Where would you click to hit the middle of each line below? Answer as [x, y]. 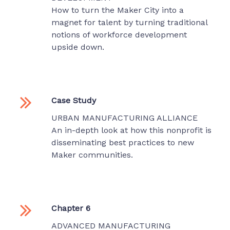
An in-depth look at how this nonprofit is [131, 130]
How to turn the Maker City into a [118, 10]
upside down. [78, 47]
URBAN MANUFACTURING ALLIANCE [124, 118]
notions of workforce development [119, 35]
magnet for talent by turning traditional [129, 23]
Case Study [74, 101]
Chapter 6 [71, 208]
